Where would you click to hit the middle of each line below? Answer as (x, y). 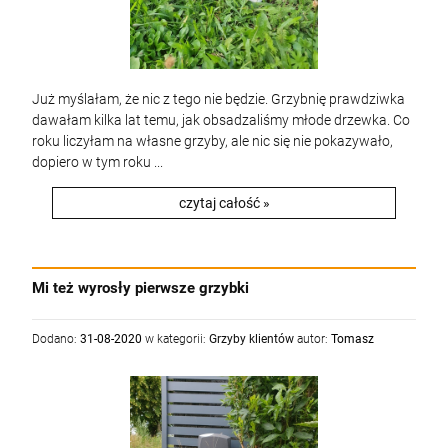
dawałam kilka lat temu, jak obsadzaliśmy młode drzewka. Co (221, 120)
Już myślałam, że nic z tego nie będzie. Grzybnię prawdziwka (218, 99)
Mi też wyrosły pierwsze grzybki (140, 288)
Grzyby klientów (251, 339)
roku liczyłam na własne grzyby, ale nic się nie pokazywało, (212, 141)
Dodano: (56, 339)
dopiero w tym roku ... (97, 162)
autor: (312, 339)
